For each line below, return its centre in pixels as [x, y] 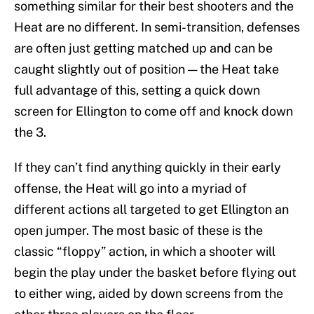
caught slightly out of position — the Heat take [146, 69]
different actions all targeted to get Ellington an [151, 210]
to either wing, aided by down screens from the [149, 294]
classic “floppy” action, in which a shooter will [145, 252]
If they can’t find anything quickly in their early [148, 168]
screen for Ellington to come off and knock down [153, 111]
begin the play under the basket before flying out [155, 273]
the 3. [30, 132]
